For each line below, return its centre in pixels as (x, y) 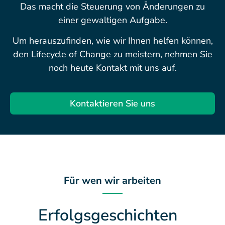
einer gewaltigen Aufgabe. (113, 20)
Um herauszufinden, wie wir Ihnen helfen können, (113, 41)
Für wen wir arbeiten (113, 180)
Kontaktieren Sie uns (113, 103)
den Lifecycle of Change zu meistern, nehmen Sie (113, 54)
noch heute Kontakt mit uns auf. (113, 68)
